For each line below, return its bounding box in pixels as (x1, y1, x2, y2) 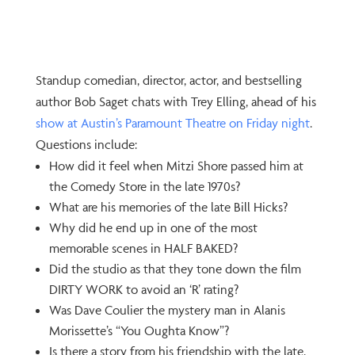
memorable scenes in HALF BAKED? (48, 240, 238, 257)
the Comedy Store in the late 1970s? (48, 178, 240, 195)
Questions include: (35, 136, 137, 153)
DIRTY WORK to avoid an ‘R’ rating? (48, 281, 239, 298)
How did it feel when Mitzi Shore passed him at (48, 158, 303, 174)
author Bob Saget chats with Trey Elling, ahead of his (35, 94, 316, 110)
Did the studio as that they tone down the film (48, 261, 301, 277)
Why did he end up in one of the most (48, 219, 258, 236)
